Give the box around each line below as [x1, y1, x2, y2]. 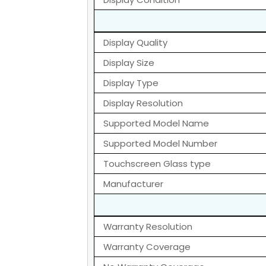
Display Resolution [103, 97, 183, 110]
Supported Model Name [103, 117, 209, 130]
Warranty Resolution [103, 220, 192, 233]
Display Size [103, 56, 154, 69]
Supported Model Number [103, 137, 217, 150]
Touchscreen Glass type [103, 157, 211, 170]
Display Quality [103, 36, 167, 49]
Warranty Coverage [103, 240, 191, 254]
